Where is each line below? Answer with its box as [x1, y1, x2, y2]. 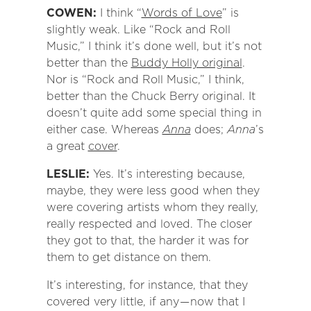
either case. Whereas [46, 123, 162, 137]
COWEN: [46, 6, 100, 20]
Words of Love [141, 6, 222, 20]
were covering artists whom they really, [46, 201, 258, 215]
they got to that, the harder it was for [46, 234, 249, 248]
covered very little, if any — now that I [46, 295, 245, 309]
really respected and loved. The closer [46, 217, 252, 231]
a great [46, 140, 88, 153]
